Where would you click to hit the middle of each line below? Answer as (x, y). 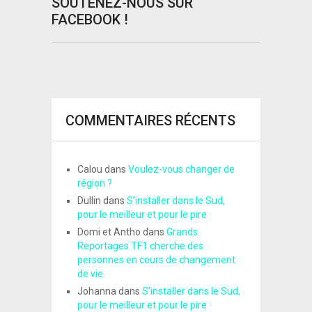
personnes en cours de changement (156, 260)
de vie (90, 274)
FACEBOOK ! (89, 20)
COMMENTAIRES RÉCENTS (150, 121)
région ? (94, 184)
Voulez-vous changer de (181, 170)
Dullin (89, 201)
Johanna (96, 291)
